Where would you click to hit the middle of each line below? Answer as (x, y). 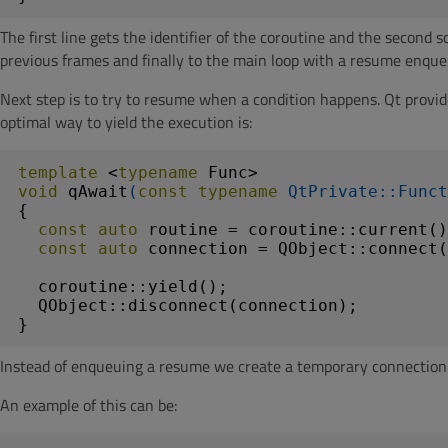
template (58, 172)
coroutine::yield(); (123, 286)
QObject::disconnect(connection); (188, 305)
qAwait (98, 191)
